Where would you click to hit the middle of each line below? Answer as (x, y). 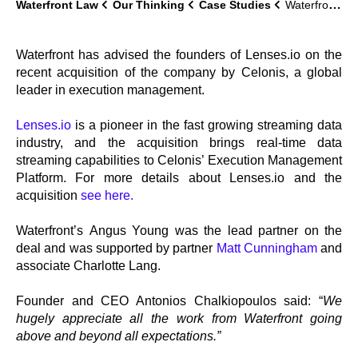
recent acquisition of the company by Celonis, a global (179, 72)
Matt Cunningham (267, 248)
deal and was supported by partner (116, 248)
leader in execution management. (110, 90)
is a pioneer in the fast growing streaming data (207, 125)
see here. (107, 195)
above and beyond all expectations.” (120, 336)
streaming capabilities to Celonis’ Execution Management (179, 160)
